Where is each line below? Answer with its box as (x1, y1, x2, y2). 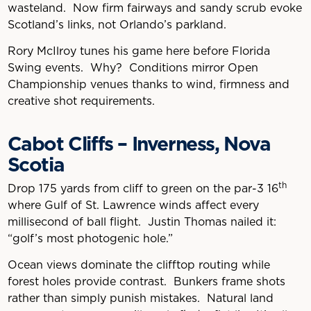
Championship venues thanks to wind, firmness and (7, 76, 289, 92)
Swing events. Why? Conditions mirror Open (7, 60, 258, 76)
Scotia (7, 151, 65, 178)
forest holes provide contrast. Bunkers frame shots (7, 274, 285, 289)
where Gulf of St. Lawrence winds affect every (7, 197, 259, 213)
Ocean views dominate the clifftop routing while (7, 257, 270, 273)
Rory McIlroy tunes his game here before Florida (7, 43, 270, 59)
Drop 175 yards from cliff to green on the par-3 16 (7, 180, 278, 196)
